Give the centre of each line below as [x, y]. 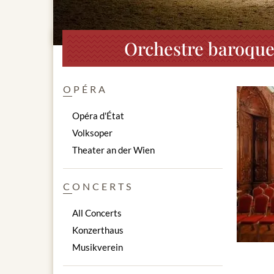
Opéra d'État [98, 116]
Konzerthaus [98, 230]
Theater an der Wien [113, 150]
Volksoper [92, 133]
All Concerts [97, 213]
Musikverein [98, 247]
